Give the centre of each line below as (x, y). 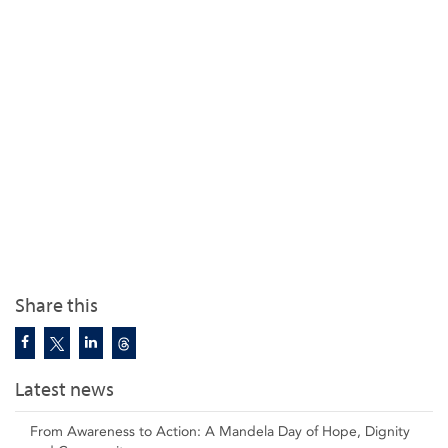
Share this (56, 306)
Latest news (64, 390)
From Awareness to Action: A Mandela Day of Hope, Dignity (220, 432)
